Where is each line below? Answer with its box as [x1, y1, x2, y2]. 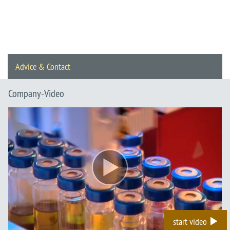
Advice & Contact [15, 61, 70, 73]
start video [173, 216, 209, 228]
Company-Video [8, 87, 64, 100]
